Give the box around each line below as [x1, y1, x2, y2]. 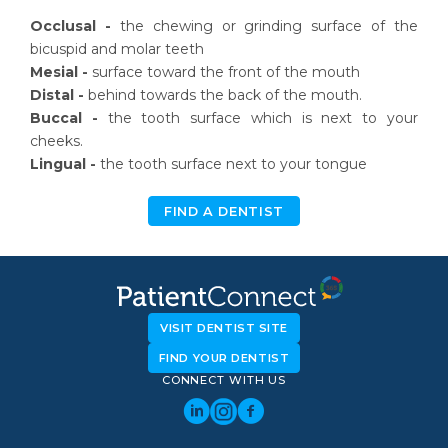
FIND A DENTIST [164, 203, 284, 219]
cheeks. [30, 132, 83, 150]
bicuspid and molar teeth [30, 40, 204, 58]
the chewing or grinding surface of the [110, 17, 418, 35]
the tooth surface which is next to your [97, 109, 419, 127]
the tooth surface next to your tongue [96, 155, 367, 173]
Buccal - [30, 109, 98, 127]
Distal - [30, 86, 84, 104]
